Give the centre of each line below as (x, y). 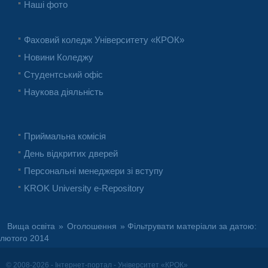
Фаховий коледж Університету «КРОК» (104, 40)
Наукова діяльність (64, 92)
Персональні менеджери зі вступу (94, 171)
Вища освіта (31, 227)
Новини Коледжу (59, 57)
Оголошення (92, 227)
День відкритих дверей (71, 154)
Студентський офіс (63, 75)
